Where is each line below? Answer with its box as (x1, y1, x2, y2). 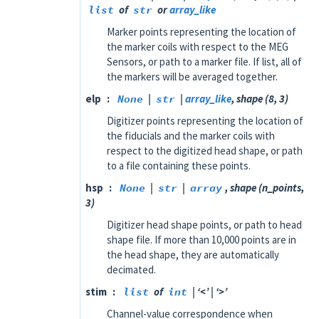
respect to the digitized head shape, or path (107, 143, 303, 157)
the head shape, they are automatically (107, 247, 279, 261)
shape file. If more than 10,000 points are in (107, 232, 296, 246)
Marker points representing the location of (107, 24, 296, 38)
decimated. (107, 262, 156, 276)
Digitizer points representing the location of (107, 113, 303, 127)
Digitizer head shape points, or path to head (107, 217, 302, 231)
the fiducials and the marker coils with (107, 128, 275, 142)
